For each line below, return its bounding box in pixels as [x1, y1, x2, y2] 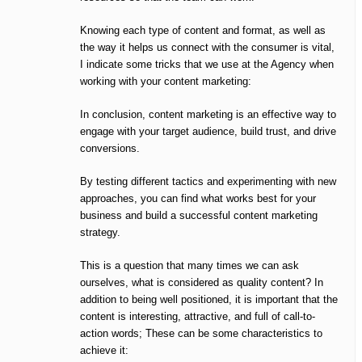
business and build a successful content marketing [80, 209, 318, 222]
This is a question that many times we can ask [80, 259, 299, 272]
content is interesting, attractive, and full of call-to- [80, 310, 315, 323]
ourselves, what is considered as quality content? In [80, 276, 323, 289]
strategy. [80, 226, 120, 239]
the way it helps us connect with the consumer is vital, [80, 41, 335, 54]
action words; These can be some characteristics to [80, 327, 322, 340]
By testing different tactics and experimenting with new [80, 175, 336, 188]
